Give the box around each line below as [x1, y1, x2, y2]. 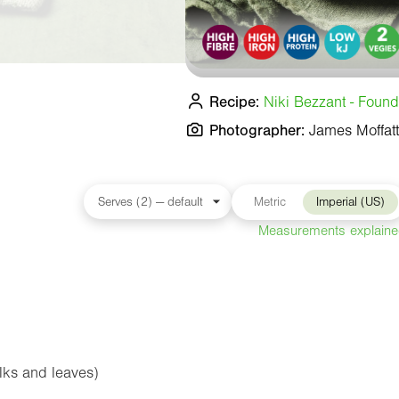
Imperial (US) [315, 194, 385, 209]
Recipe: [209, 93, 259, 110]
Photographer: [209, 121, 305, 139]
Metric [253, 194, 286, 209]
